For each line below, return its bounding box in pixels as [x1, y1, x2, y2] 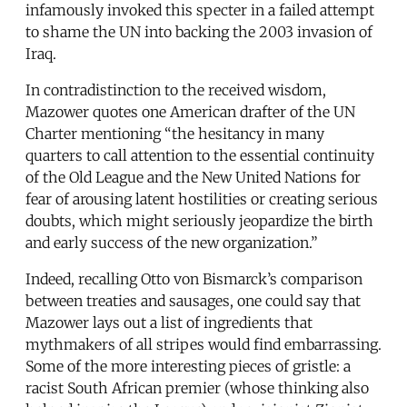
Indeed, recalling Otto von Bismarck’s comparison [25, 269, 362, 288]
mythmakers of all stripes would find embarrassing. [25, 334, 382, 353]
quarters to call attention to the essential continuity [25, 145, 374, 164]
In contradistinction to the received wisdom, [25, 80, 326, 99]
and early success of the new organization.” [25, 233, 318, 252]
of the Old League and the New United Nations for [25, 167, 361, 186]
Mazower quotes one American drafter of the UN [25, 102, 355, 121]
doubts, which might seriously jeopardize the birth [25, 211, 373, 230]
